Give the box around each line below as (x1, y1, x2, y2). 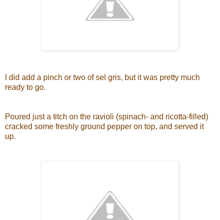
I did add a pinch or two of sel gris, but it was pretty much (5, 73, 200, 82)
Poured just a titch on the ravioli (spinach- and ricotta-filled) (5, 112, 208, 121)
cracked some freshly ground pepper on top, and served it (5, 122, 204, 131)
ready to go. (5, 83, 46, 92)
